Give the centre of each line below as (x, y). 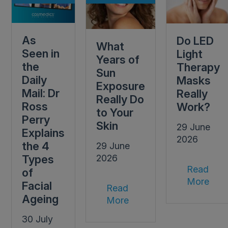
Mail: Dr (41, 93)
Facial (37, 186)
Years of (118, 60)
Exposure (121, 86)
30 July (38, 219)
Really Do (120, 99)
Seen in (41, 54)
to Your (115, 113)
